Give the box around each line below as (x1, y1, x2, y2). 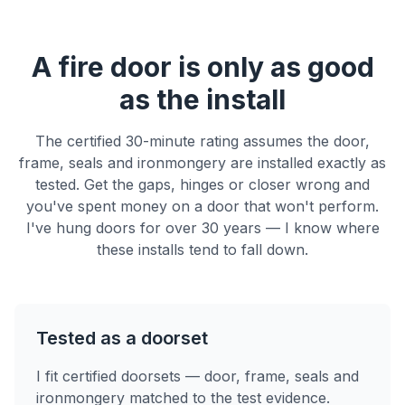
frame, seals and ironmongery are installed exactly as (19, 154, 386, 172)
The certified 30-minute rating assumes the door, (35, 132, 370, 150)
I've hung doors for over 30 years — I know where (25, 219, 380, 237)
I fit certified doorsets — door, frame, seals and (36, 367, 359, 385)
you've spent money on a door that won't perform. (26, 197, 379, 215)
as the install (119, 83, 286, 116)
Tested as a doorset (36, 327, 208, 349)
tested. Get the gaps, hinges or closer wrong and (35, 175, 370, 193)
